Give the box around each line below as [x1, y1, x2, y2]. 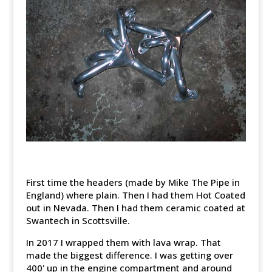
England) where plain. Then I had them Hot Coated [25, 189, 245, 201]
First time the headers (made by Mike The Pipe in [25, 176, 240, 188]
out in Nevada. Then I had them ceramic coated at [25, 202, 245, 214]
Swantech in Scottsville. [25, 214, 130, 226]
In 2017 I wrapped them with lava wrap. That [25, 236, 221, 248]
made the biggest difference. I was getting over [25, 249, 233, 261]
